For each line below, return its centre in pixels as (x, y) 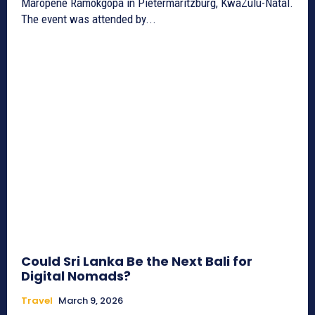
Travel (37, 300)
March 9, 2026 (91, 300)
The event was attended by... (89, 19)
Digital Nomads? (76, 276)
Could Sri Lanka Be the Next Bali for (137, 261)
